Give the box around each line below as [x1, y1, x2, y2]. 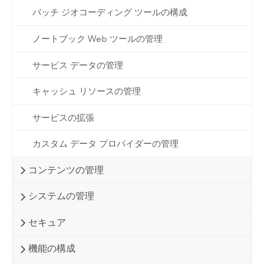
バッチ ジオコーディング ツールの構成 [32, 7, 187, 18]
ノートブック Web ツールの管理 [32, 33, 163, 44]
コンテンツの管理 [28, 164, 104, 176]
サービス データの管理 [32, 60, 123, 71]
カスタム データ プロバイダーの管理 [32, 138, 179, 150]
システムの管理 [28, 190, 94, 202]
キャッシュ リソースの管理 [32, 86, 141, 97]
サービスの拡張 [32, 112, 94, 123]
